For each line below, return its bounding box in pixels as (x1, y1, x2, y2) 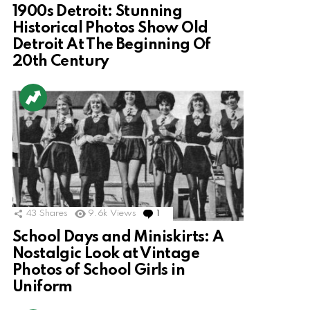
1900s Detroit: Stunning (12, 4, 183, 20)
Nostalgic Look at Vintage (12, 246, 199, 262)
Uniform (12, 280, 73, 295)
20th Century (12, 54, 109, 70)
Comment (162, 209, 202, 219)
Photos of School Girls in (12, 263, 185, 279)
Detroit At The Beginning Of (12, 37, 211, 53)
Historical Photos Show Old (12, 21, 208, 37)
